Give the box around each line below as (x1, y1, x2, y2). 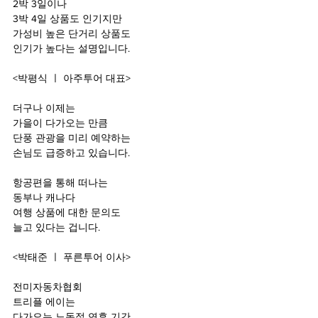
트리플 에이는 (13, 295, 78, 307)
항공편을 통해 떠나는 (13, 176, 111, 188)
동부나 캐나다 (13, 191, 78, 203)
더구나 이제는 (13, 102, 78, 114)
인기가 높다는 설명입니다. (13, 42, 130, 54)
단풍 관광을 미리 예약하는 (13, 131, 131, 143)
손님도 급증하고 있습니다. (13, 146, 130, 158)
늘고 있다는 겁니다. (13, 221, 100, 233)
